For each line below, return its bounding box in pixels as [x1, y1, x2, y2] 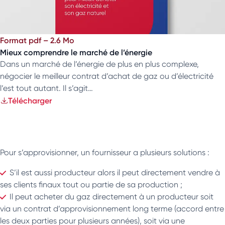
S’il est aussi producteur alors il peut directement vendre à [10, 167, 220, 177]
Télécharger [8, 95, 52, 105]
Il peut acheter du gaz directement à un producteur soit [10, 191, 213, 201]
